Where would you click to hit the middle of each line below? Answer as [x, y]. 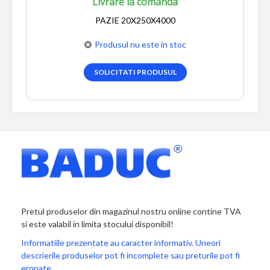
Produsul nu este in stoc [140, 44]
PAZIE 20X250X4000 [135, 20]
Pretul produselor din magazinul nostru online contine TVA [131, 211]
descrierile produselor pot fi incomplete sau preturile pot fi [130, 255]
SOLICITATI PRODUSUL [135, 72]
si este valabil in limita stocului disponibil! [97, 224]
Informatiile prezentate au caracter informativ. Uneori [121, 242]
